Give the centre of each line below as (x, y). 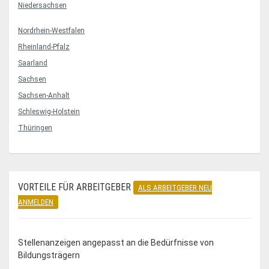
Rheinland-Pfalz (44, 47)
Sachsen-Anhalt (44, 95)
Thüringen (35, 128)
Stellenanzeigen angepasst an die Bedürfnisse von (116, 242)
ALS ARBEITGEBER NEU (175, 187)
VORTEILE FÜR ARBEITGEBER (76, 187)
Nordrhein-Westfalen (51, 30)
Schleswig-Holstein (49, 111)
